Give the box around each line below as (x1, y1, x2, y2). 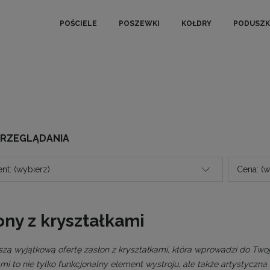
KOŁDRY (181, 19, 212, 28)
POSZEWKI (119, 19, 160, 28)
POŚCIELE (60, 19, 97, 28)
